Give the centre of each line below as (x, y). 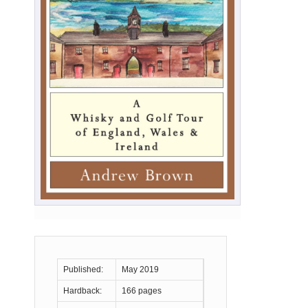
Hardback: (82, 291)
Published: (83, 269)
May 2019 (140, 269)
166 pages (142, 291)
